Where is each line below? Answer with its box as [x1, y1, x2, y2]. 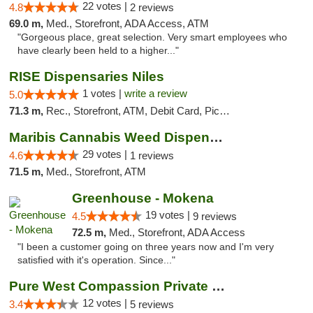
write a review [124, 87, 187, 99]
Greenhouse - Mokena [71, 191, 214, 205]
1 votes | [82, 87, 124, 99]
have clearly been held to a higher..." [17, 45, 179, 56]
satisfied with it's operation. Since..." [17, 255, 175, 265]
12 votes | [82, 297, 130, 309]
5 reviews [130, 298, 174, 310]
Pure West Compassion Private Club [212, 279, 225, 293]
